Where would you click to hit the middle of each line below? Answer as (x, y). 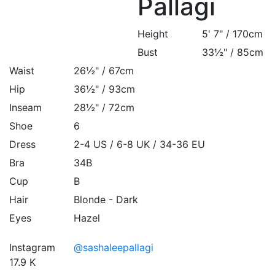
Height (153, 33)
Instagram (32, 247)
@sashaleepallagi (114, 247)
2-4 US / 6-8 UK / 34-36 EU (139, 144)
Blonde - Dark (106, 199)
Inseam (25, 107)
